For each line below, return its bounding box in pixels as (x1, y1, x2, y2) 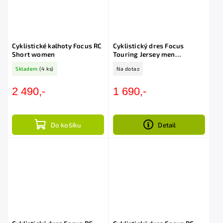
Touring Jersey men (113, 50, 175, 59)
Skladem (15, 66, 38, 72)
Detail (158, 120, 176, 129)
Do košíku (50, 120, 82, 129)
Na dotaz (116, 66, 139, 72)
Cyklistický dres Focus (113, 42, 184, 50)
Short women (12, 50, 55, 59)
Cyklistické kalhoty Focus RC (12, 42, 102, 50)
